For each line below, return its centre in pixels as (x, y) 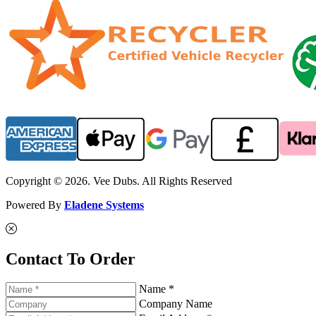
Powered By (35, 205)
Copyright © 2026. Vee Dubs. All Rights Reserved (119, 181)
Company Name (176, 304)
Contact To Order (71, 259)
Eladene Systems (104, 205)
